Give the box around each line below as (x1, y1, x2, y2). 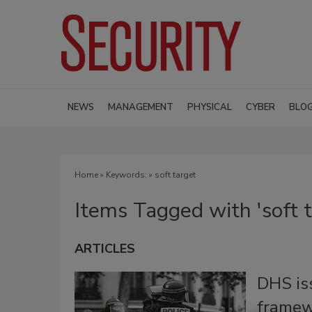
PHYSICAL (187, 100, 232, 114)
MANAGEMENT (108, 100, 173, 114)
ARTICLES (75, 240, 135, 257)
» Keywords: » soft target (98, 169, 196, 180)
